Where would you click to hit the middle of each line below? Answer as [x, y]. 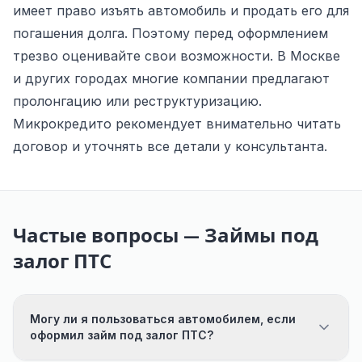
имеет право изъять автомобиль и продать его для [181, 10]
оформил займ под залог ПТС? [122, 335]
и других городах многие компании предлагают [171, 78]
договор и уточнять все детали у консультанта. [170, 146]
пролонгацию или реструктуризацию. [137, 101]
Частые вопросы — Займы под [166, 235]
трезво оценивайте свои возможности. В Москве [177, 55]
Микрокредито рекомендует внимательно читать [177, 123]
